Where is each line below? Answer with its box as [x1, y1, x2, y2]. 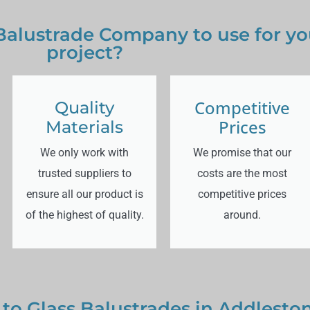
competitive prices [198, 188, 286, 201]
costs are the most [197, 167, 287, 181]
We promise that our [193, 146, 291, 160]
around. [224, 208, 261, 222]
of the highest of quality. [25, 208, 144, 222]
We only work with [40, 146, 129, 160]
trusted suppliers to [37, 167, 131, 181]
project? [46, 42, 123, 64]
